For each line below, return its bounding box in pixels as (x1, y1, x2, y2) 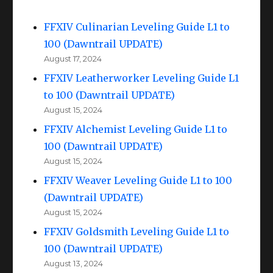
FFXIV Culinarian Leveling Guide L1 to (44, 20, 230, 33)
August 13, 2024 (44, 258, 104, 268)
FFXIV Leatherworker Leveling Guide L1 (44, 71, 239, 84)
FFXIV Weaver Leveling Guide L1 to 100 (44, 174, 233, 186)
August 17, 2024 (44, 53, 102, 63)
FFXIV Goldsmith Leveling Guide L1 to (44, 225, 230, 238)
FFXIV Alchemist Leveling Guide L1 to (44, 122, 228, 135)
